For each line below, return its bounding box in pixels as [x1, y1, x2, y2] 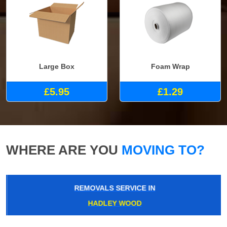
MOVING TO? [118, 142, 205, 158]
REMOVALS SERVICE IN [73, 184, 154, 193]
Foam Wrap [150, 62, 190, 70]
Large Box [39, 62, 74, 70]
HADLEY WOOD [87, 199, 140, 208]
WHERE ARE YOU [6, 142, 118, 158]
